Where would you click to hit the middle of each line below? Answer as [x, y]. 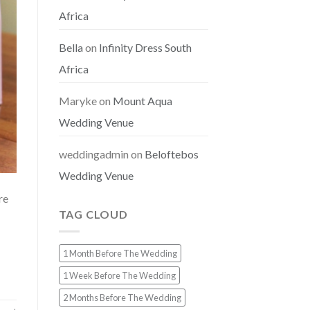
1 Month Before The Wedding [120, 253]
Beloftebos [171, 154]
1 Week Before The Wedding [119, 275]
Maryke [77, 101]
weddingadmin [93, 154]
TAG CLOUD [93, 215]
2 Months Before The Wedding [122, 297]
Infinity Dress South [145, 48]
